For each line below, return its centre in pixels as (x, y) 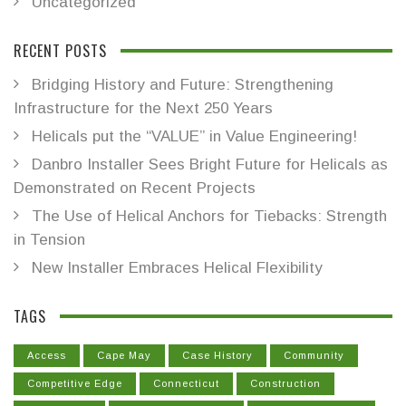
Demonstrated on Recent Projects (135, 188)
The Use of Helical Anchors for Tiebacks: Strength (209, 217)
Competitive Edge (75, 384)
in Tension (49, 240)
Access (47, 356)
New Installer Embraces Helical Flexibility (177, 268)
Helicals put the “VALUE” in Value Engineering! (194, 137)
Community (314, 356)
